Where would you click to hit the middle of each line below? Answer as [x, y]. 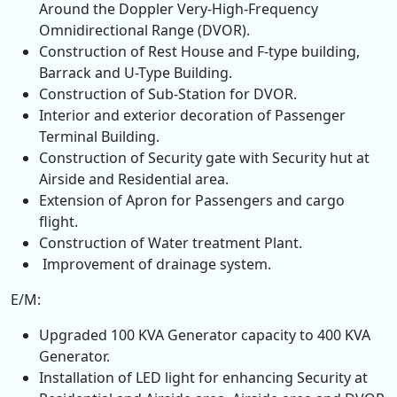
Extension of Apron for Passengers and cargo [192, 200]
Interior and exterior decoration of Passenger [192, 115]
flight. [58, 222]
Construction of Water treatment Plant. [171, 243]
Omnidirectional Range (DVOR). [144, 30]
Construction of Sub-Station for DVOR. [168, 94]
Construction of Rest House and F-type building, [199, 51]
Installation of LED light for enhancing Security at [203, 378]
